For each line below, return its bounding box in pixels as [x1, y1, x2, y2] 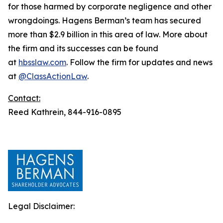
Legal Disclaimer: [8, 201, 75, 211]
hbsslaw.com [18, 57, 66, 67]
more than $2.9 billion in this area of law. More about [8, 29, 208, 39]
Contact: [8, 93, 40, 103]
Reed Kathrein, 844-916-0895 [8, 107, 121, 117]
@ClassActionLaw [18, 71, 87, 81]
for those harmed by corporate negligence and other [8, 1, 212, 11]
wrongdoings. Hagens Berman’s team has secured [8, 15, 201, 25]
